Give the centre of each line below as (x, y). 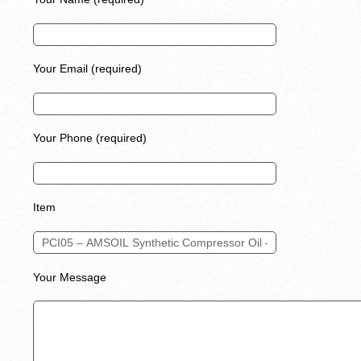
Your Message (70, 277)
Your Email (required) (87, 69)
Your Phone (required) (90, 138)
